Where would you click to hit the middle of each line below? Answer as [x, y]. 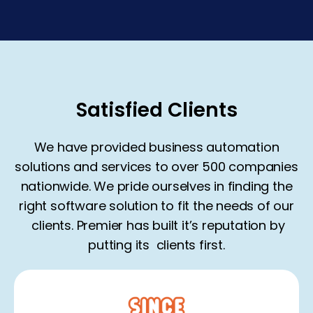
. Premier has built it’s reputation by [178, 226]
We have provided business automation [156, 147]
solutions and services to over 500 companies [156, 167]
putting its [122, 245]
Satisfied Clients [156, 110]
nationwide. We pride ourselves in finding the [156, 187]
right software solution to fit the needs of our [156, 206]
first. [212, 245]
